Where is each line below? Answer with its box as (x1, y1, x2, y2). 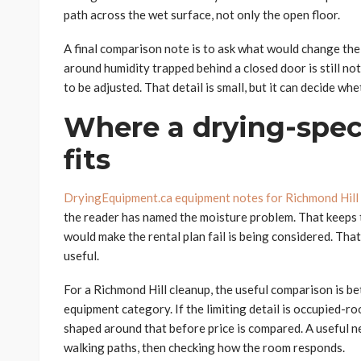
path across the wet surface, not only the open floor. (64, 7, 340, 23)
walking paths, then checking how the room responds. (64, 340, 345, 355)
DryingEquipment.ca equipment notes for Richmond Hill (64, 190, 359, 205)
